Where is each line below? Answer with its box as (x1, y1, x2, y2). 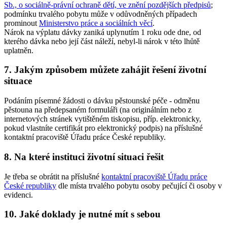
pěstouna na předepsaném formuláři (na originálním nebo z (4, 105, 192, 115)
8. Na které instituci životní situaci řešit (4, 151, 164, 162)
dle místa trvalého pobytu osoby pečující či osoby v (56, 181, 222, 190)
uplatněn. (4, 46, 33, 55)
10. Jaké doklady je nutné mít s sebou (4, 209, 161, 220)
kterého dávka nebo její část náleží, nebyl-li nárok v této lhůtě (4, 36, 200, 46)
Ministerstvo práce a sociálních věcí (39, 18, 153, 27)
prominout (4, 18, 39, 27)
